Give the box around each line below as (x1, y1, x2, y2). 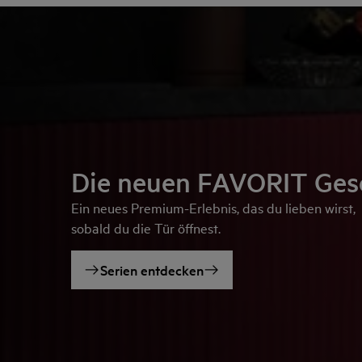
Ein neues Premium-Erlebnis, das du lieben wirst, (71, 197, 356, 217)
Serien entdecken (100, 259, 204, 279)
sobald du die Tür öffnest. (71, 217, 221, 237)
